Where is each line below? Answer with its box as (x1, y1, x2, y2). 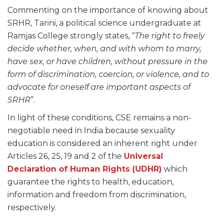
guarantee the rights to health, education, (7, 177, 174, 187)
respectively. (7, 203, 58, 213)
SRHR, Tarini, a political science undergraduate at (7, 18, 201, 28)
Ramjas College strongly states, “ (7, 31, 135, 41)
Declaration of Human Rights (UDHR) (7, 164, 162, 174)
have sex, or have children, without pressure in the (7, 57, 208, 67)
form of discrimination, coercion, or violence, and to (7, 70, 209, 79)
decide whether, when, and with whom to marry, (7, 44, 201, 54)
